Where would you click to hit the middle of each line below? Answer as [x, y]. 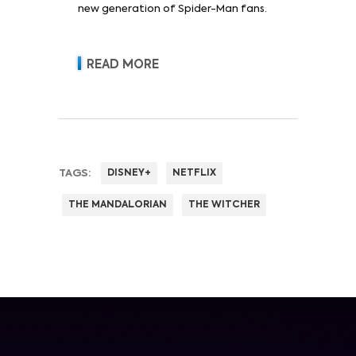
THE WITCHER [224, 205]
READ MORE [123, 64]
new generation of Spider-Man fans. [172, 9]
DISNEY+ [129, 173]
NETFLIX [194, 173]
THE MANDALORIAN [118, 205]
